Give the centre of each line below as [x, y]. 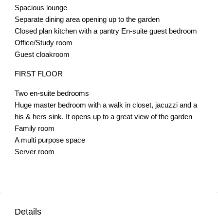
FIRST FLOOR [39, 74]
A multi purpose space [50, 140]
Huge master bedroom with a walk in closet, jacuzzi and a [106, 105]
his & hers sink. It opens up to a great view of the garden [103, 117]
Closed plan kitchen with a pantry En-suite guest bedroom [106, 31]
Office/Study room [44, 43]
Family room [35, 128]
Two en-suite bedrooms [52, 93]
